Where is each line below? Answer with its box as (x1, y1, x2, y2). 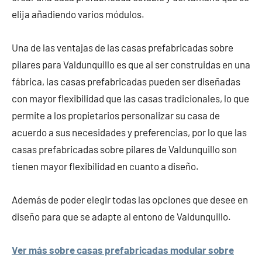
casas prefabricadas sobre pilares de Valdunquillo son (12, 143, 237, 155)
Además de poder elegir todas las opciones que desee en (12, 193, 248, 205)
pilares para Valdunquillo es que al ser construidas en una (12, 58, 250, 70)
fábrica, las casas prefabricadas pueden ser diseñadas (12, 75, 240, 87)
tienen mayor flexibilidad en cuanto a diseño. (12, 160, 199, 172)
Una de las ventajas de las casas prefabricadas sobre (12, 41, 233, 53)
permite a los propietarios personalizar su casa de (12, 109, 220, 121)
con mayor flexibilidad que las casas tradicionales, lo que (12, 92, 249, 104)
